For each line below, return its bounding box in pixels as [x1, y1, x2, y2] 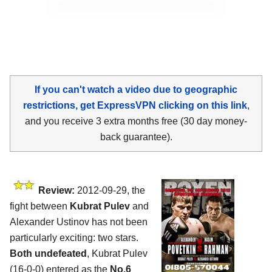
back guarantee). [100, 131, 172, 142]
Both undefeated [10, 248, 87, 259]
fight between [10, 200, 70, 211]
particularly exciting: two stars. [10, 232, 138, 243]
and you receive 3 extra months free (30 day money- [25, 115, 247, 126]
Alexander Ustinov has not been [10, 216, 148, 227]
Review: [38, 185, 75, 195]
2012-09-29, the [75, 185, 145, 195]
